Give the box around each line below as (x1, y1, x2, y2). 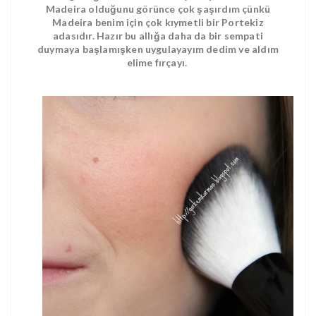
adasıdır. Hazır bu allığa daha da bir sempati (53, 29, 263, 42)
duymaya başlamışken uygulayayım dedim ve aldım (37, 42, 279, 55)
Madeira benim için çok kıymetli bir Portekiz (52, 16, 264, 28)
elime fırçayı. (126, 56, 188, 68)
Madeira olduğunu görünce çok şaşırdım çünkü (45, 2, 271, 15)
